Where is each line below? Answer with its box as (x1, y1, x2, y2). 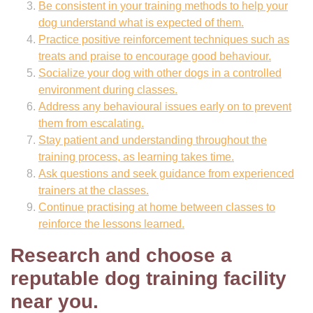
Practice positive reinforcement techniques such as (38, 34, 289, 45)
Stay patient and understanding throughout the (38, 134, 267, 146)
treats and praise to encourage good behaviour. (38, 50, 271, 62)
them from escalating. (38, 117, 144, 129)
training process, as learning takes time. (38, 151, 234, 163)
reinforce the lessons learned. (38, 218, 184, 230)
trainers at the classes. (38, 184, 149, 196)
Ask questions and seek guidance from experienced (38, 168, 294, 180)
